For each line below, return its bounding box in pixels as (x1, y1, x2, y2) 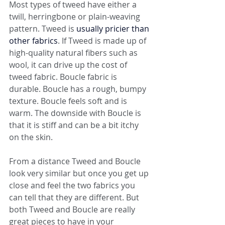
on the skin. (9, 132, 55, 143)
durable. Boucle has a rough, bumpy (9, 83, 148, 94)
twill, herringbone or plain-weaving (9, 11, 142, 22)
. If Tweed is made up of (58, 35, 148, 46)
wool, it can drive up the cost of (9, 59, 129, 70)
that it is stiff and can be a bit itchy (9, 120, 141, 131)
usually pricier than (76, 23, 151, 34)
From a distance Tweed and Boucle (9, 156, 143, 167)
